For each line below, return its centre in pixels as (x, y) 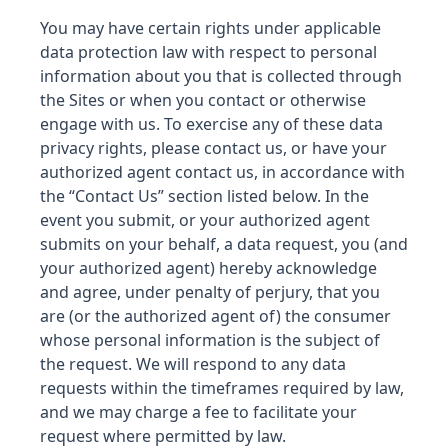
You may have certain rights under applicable (210, 28)
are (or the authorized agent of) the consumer (215, 316)
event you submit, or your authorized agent (205, 220)
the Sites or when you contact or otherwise (203, 100)
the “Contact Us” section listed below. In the (204, 196)
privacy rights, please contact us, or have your (213, 148)
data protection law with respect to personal (208, 52)
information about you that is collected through (221, 76)
